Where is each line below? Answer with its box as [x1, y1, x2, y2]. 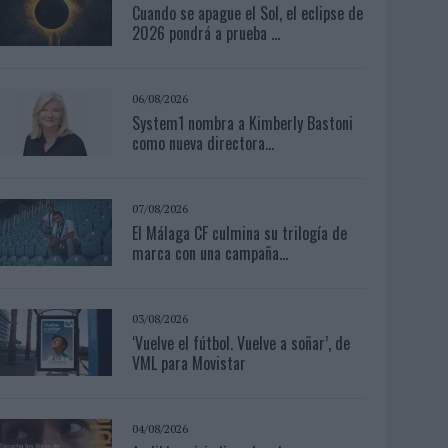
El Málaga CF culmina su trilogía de [132, 220, 348, 245]
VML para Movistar [132, 350, 247, 375]
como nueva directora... [132, 130, 275, 155]
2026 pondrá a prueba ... [132, 20, 281, 45]
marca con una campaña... [132, 240, 289, 265]
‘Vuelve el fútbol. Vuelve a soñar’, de [132, 330, 351, 355]
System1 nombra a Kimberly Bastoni [132, 110, 354, 135]
